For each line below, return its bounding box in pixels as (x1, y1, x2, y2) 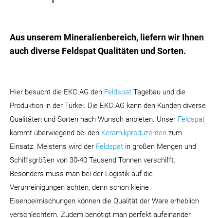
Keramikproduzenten (101, 128, 166, 138)
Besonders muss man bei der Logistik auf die (10, 169, 153, 179)
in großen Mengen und (123, 142, 196, 151)
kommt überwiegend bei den (10, 128, 101, 138)
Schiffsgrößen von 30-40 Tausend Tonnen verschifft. (10, 156, 176, 165)
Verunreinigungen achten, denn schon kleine (10, 183, 149, 192)
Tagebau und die (131, 88, 185, 97)
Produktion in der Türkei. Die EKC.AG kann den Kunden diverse (10, 101, 206, 110)
